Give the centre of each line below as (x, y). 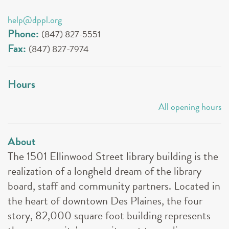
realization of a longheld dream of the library (105, 171)
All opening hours (190, 106)
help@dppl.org (35, 19)
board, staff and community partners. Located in (114, 186)
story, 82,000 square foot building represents (109, 215)
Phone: (25, 33)
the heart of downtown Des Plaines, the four (105, 200)
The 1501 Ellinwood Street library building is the (113, 156)
